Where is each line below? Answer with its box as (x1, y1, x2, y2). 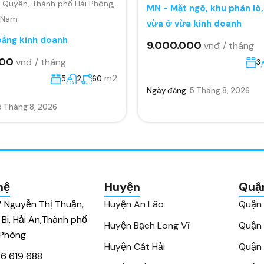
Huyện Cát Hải (104, 240, 165, 253)
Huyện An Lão (104, 198, 164, 210)
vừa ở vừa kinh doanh (147, 17, 242, 29)
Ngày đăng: (147, 85, 190, 95)
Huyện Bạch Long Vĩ (104, 219, 190, 232)
